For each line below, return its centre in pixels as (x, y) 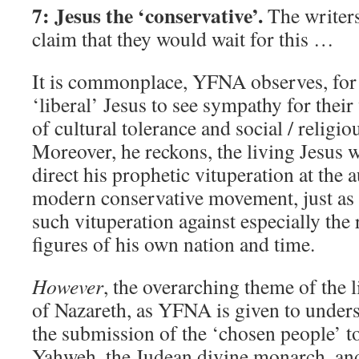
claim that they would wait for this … (183, 38)
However (68, 286)
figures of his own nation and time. (173, 244)
